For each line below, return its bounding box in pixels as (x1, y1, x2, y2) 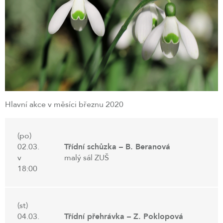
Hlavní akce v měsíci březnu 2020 (5, 99, 123, 111)
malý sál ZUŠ (64, 152, 109, 164)
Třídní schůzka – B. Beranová (64, 141, 170, 153)
